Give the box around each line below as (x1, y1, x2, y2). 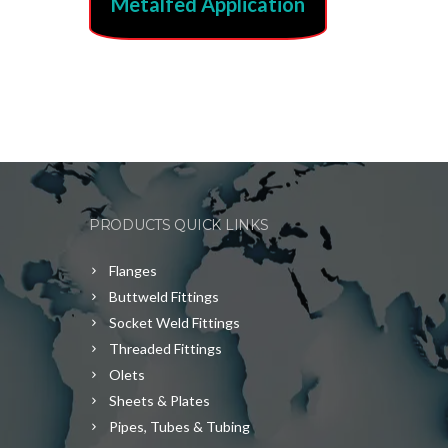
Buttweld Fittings (109, 288, 219, 305)
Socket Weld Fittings (109, 314, 240, 331)
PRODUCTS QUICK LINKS (89, 216, 269, 234)
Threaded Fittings (109, 340, 222, 357)
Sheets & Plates (109, 392, 210, 409)
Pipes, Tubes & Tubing (109, 418, 250, 435)
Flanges (109, 262, 157, 279)
